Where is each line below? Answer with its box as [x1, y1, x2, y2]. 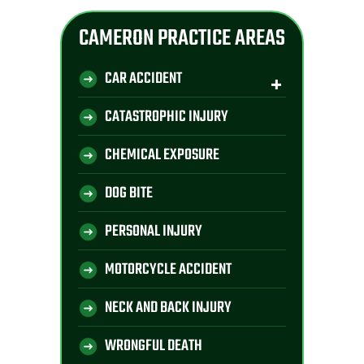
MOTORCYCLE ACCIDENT [105, 258, 232, 283]
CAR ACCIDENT [105, 67, 182, 92]
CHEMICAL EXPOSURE [105, 143, 219, 168]
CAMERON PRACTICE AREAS [79, 21, 285, 57]
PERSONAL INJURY [105, 219, 202, 245]
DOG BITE [105, 181, 153, 206]
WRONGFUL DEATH [105, 334, 202, 359]
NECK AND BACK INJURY [105, 296, 232, 321]
